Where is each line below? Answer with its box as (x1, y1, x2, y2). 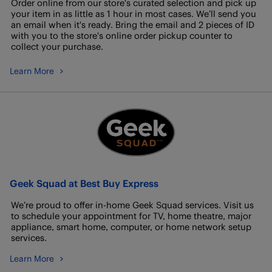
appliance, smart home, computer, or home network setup (11, 222, 251, 232)
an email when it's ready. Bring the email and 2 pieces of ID (11, 19, 254, 30)
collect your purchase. (11, 41, 103, 52)
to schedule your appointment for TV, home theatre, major (11, 211, 251, 221)
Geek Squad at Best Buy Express (10, 177, 158, 189)
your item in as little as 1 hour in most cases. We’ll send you (11, 8, 256, 19)
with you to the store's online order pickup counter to (11, 30, 233, 41)
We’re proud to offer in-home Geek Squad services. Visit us (11, 200, 254, 210)
